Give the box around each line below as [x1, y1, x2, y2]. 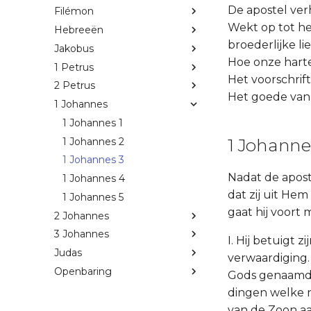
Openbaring [54, 264, 112, 278]
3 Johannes [54, 228, 109, 241]
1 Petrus [54, 60, 94, 74]
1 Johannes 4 [62, 172, 125, 185]
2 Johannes [54, 209, 109, 222]
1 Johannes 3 [62, 153, 124, 167]
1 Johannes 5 [62, 190, 124, 203]
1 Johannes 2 [62, 135, 124, 148]
